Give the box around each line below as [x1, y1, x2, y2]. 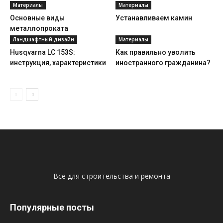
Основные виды [10, 14, 65, 22]
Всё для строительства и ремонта [53, 171, 170, 181]
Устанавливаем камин [115, 14, 192, 22]
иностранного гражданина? [115, 59, 211, 67]
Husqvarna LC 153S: [10, 48, 75, 56]
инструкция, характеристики [10, 59, 106, 67]
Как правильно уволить [115, 48, 196, 56]
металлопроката [10, 24, 68, 32]
